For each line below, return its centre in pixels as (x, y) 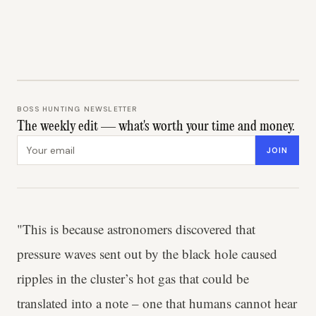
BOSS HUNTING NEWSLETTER (77, 109)
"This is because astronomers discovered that (136, 229)
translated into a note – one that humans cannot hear (157, 303)
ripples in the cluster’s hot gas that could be (133, 278)
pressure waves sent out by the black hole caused (147, 254)
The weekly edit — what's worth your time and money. (156, 127)
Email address (52, 143)
